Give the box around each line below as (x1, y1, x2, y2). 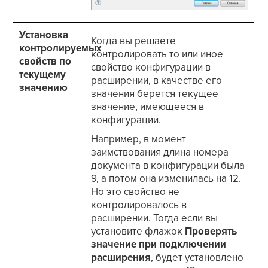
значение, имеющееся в (91, 100, 205, 114)
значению (19, 81, 68, 95)
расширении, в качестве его (91, 74, 223, 87)
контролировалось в (91, 199, 187, 212)
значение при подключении (91, 238, 227, 251)
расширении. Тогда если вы (91, 212, 218, 225)
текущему (19, 68, 66, 81)
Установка (19, 29, 69, 42)
